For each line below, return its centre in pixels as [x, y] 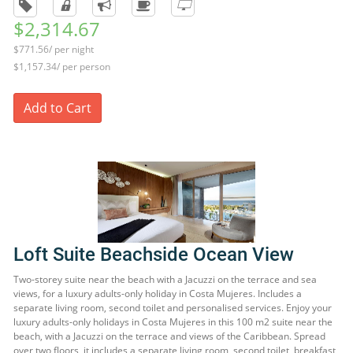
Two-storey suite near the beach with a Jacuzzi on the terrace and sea [165, 279]
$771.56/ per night [54, 49]
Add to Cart [58, 108]
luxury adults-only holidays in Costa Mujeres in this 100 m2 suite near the [173, 322]
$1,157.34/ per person [62, 67]
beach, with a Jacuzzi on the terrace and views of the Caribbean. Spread [169, 336]
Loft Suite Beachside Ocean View [154, 255]
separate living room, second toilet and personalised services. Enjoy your [173, 308]
